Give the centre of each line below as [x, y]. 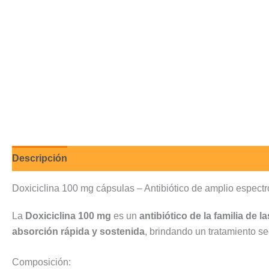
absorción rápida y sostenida [78, 231]
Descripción [40, 158]
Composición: [41, 262]
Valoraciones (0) [116, 158]
